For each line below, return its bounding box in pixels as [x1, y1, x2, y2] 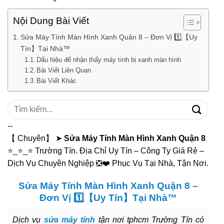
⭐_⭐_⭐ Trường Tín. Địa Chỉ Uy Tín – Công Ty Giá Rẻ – [7, 146, 204, 155]
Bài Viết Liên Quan [36, 66, 91, 74]
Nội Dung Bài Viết [13, 15, 89, 26]
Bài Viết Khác [36, 76, 77, 84]
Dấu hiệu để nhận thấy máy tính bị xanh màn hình [36, 55, 181, 63]
